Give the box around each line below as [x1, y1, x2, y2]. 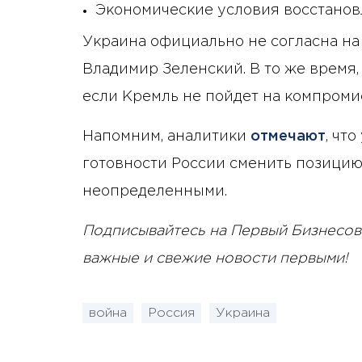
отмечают [246, 130, 326, 144]
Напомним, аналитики [82, 130, 246, 144]
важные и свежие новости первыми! [82, 252, 348, 266]
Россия [148, 306, 195, 319]
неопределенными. [82, 185, 227, 199]
